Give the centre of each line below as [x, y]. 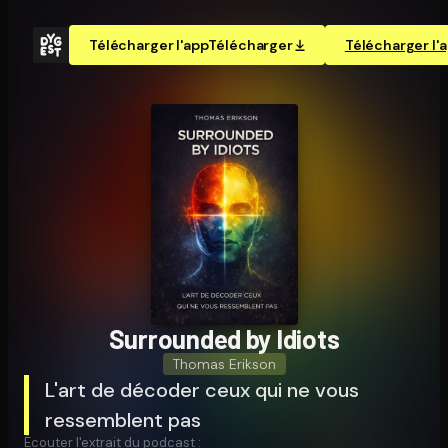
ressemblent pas [123, 419]
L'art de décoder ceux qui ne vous [202, 389]
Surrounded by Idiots [224, 338]
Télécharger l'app [149, 45]
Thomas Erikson [224, 363]
